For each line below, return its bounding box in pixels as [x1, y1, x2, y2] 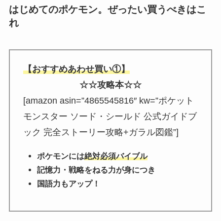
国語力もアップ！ [37, 179, 100, 188]
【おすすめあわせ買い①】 [23, 64, 130, 74]
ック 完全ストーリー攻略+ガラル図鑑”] [23, 127, 179, 137]
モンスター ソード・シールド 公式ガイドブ [23, 111, 197, 121]
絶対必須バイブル [84, 151, 147, 161]
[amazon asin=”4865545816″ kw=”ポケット [23, 95, 194, 106]
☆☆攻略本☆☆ [79, 79, 142, 90]
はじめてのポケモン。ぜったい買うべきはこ [8, 4, 206, 15]
